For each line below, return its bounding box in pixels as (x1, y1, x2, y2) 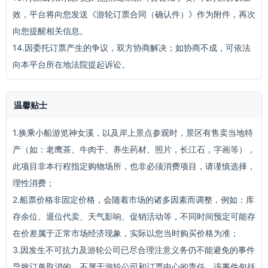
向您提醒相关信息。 (13, 26, 88, 36)
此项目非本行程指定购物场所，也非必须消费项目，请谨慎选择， (13, 161, 255, 171)
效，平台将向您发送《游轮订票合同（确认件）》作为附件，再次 (13, 9, 255, 19)
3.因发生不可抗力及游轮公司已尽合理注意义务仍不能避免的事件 (13, 245, 255, 255)
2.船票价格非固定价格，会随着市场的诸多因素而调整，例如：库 (13, 194, 254, 205)
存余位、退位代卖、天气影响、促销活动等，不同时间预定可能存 (13, 211, 255, 221)
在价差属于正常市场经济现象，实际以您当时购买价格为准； (13, 228, 239, 238)
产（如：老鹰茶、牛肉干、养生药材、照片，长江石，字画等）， (13, 144, 255, 154)
